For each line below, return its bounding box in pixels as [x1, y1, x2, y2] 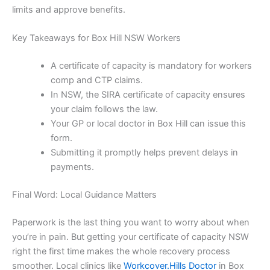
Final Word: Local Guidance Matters [12, 189, 157, 200]
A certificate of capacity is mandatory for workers [50, 60, 252, 72]
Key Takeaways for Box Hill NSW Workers [12, 33, 181, 44]
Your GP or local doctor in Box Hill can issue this [50, 118, 246, 130]
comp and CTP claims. [50, 75, 143, 86]
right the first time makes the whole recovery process [12, 245, 230, 257]
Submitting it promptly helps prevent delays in [50, 147, 238, 159]
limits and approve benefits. [12, 4, 125, 15]
